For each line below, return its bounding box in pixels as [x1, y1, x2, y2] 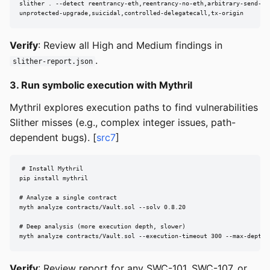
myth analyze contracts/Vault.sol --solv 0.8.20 [19, 204, 186, 211]
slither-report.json [12, 57, 93, 66]
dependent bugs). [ [10, 131, 96, 143]
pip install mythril [19, 175, 88, 182]
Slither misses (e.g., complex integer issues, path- [10, 116, 236, 128]
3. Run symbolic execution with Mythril [10, 78, 192, 91]
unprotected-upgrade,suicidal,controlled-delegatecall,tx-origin [19, 10, 243, 17]
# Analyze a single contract [19, 194, 117, 201]
